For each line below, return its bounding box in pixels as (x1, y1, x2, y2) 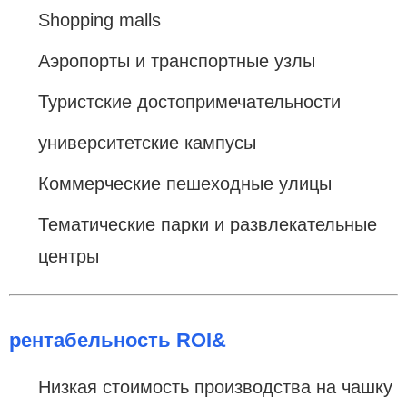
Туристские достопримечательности (38, 91, 341, 112)
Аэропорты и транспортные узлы (38, 50, 315, 71)
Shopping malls (38, 9, 161, 30)
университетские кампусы (38, 132, 256, 153)
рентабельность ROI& (9, 328, 226, 352)
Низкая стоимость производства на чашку (38, 376, 392, 397)
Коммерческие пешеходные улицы (38, 173, 332, 194)
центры (38, 245, 99, 266)
